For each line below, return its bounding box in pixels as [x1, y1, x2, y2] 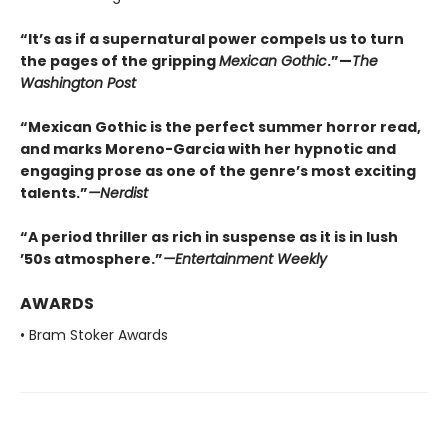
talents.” [20, 182, 88, 203]
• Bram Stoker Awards [20, 324, 168, 345]
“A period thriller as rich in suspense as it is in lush [20, 226, 398, 247]
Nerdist [100, 182, 148, 203]
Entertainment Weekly [175, 248, 327, 269]
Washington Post [20, 72, 136, 93]
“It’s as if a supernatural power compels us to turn [20, 28, 404, 49]
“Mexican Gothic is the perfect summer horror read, [20, 116, 421, 137]
